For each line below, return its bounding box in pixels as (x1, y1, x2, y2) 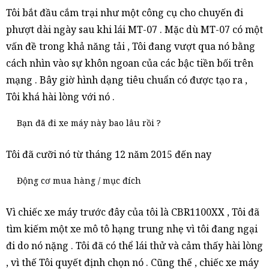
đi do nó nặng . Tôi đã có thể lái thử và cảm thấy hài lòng (6, 239, 263, 252)
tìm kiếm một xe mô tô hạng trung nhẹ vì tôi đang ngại (6, 222, 258, 235)
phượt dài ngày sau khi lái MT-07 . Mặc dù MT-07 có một (6, 23, 263, 36)
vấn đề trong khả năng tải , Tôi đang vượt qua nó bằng (6, 40, 255, 53)
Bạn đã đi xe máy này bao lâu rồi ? (17, 117, 162, 128)
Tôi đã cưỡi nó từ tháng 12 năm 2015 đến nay (6, 148, 211, 161)
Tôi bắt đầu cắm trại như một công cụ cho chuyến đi (6, 6, 243, 19)
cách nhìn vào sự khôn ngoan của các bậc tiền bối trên (6, 56, 253, 70)
